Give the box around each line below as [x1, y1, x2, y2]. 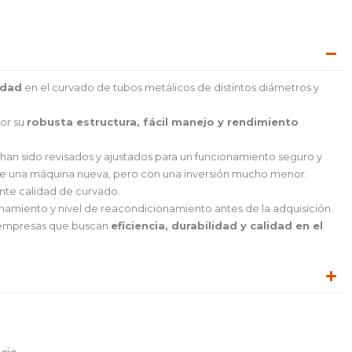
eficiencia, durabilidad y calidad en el [111, 219, 323, 232]
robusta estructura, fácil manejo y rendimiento [27, 115, 299, 128]
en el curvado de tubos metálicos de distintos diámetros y [22, 81, 319, 93]
